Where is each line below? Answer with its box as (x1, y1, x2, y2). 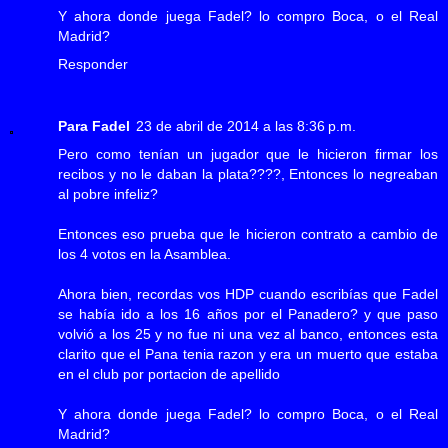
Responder (58, 55, 128, 72)
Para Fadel (58, 117, 130, 134)
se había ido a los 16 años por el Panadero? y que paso (58, 305, 438, 322)
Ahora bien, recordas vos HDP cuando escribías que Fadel (58, 285, 438, 302)
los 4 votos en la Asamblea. (58, 245, 231, 262)
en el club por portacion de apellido (58, 365, 280, 382)
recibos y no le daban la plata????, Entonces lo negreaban (58, 165, 438, 182)
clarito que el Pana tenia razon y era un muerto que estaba (58, 345, 438, 362)
